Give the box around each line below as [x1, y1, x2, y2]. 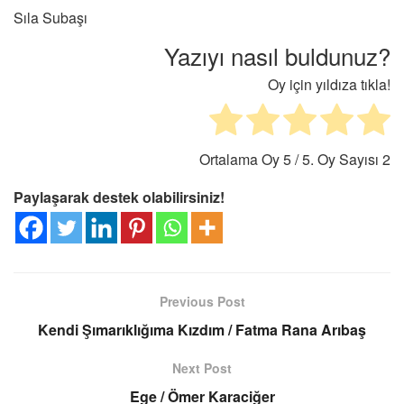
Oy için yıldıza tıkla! [268, 74, 390, 96]
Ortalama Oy [199, 149, 283, 170]
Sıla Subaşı [14, 7, 87, 29]
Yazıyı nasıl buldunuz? [164, 39, 390, 73]
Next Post [172, 359, 232, 378]
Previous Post [159, 292, 245, 311]
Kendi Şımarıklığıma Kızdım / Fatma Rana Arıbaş [38, 319, 366, 341]
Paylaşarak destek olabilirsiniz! [14, 187, 225, 208]
